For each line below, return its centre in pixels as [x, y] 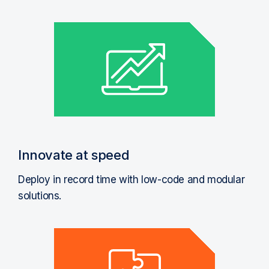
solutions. [40, 195]
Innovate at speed [74, 155]
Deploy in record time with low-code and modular [131, 179]
